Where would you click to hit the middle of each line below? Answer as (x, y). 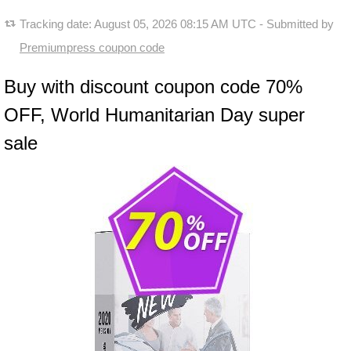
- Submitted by (295, 24)
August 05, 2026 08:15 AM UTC (175, 24)
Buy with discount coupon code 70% (153, 87)
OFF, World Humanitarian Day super (154, 115)
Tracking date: (57, 24)
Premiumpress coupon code (92, 47)
